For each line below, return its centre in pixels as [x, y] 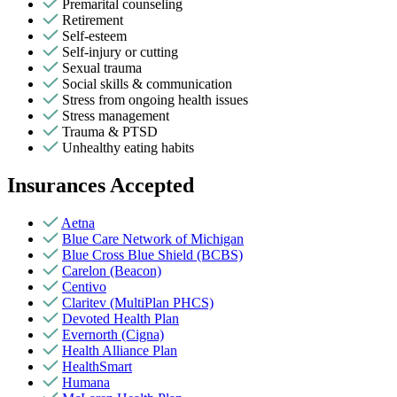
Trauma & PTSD [110, 131]
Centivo [84, 286]
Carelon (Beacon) [112, 270]
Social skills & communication [147, 83]
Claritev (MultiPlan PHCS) [138, 302]
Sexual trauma [102, 67]
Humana [86, 382]
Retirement [93, 19]
